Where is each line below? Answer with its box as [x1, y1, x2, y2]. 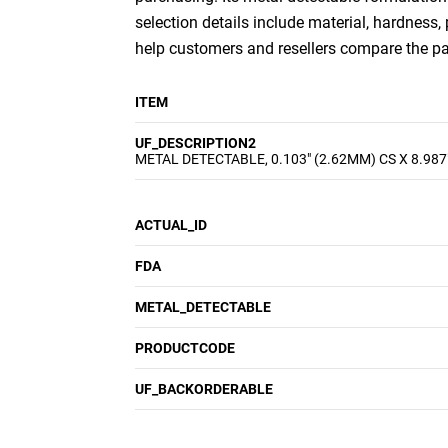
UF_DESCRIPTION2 [135, 135, 256, 151]
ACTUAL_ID [135, 217, 207, 233]
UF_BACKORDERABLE [135, 381, 273, 397]
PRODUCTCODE [135, 340, 235, 356]
